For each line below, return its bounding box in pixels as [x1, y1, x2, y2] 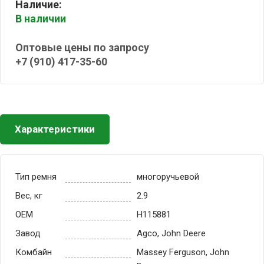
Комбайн [15, 247, 52, 258]
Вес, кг [15, 190, 42, 201]
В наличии [15, 12, 66, 25]
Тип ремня [15, 171, 57, 182]
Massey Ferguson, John [137, 247, 229, 258]
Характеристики [15, 123, 95, 135]
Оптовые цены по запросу [15, 41, 149, 54]
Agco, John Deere [137, 228, 206, 239]
